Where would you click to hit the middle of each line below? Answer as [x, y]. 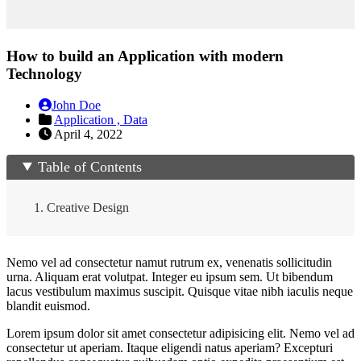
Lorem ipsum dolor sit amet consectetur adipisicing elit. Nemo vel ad [180, 333]
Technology [44, 74]
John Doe [76, 105]
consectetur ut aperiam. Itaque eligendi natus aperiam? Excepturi [170, 347]
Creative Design [88, 207]
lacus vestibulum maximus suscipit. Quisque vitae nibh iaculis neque [180, 291]
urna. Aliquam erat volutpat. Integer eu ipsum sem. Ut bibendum [170, 276]
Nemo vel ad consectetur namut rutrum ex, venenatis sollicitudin [169, 262]
